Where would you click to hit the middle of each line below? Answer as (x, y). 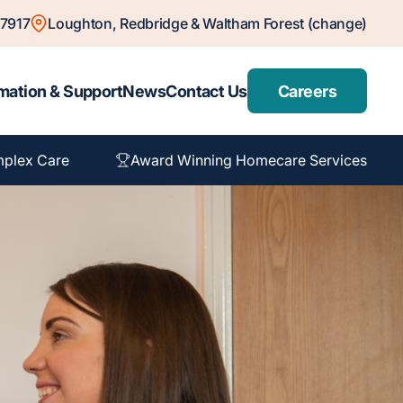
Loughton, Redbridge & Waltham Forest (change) (207, 23)
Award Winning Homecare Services (248, 160)
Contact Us (206, 91)
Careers (307, 91)
